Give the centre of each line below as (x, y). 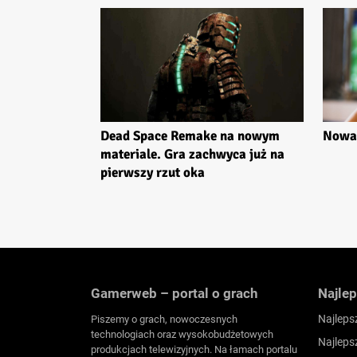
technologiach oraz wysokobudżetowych (182, 335)
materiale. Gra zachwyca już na (192, 155)
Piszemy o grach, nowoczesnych (164, 320)
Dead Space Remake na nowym (190, 136)
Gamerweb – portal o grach (175, 294)
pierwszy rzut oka (153, 173)
